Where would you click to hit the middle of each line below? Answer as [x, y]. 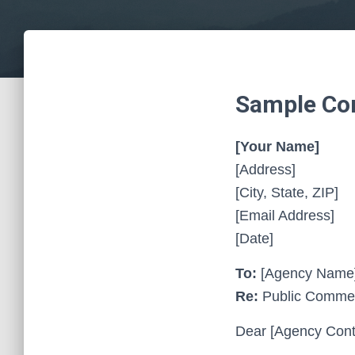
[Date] [254, 239]
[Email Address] [285, 216]
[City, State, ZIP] [287, 193]
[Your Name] [277, 147]
